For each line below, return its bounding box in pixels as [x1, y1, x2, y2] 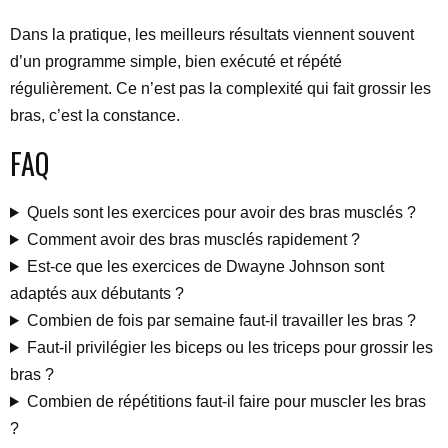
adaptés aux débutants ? [10, 285, 184, 302]
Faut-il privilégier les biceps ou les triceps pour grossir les [26, 339, 433, 356]
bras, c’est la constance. [10, 107, 180, 124]
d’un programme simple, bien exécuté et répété [10, 53, 342, 70]
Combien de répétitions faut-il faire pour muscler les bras [26, 393, 426, 410]
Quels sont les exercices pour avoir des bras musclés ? [26, 204, 416, 221]
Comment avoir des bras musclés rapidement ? [26, 231, 360, 248]
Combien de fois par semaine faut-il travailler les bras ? [26, 312, 416, 329]
